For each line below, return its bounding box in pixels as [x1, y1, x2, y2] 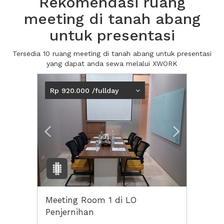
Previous [48, 74, 88, 86]
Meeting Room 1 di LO [45, 195, 136, 205]
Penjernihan [45, 207, 94, 217]
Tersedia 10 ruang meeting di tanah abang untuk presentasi [12, 49, 211, 57]
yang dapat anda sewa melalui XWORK [46, 59, 177, 67]
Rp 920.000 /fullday [50, 86, 118, 94]
